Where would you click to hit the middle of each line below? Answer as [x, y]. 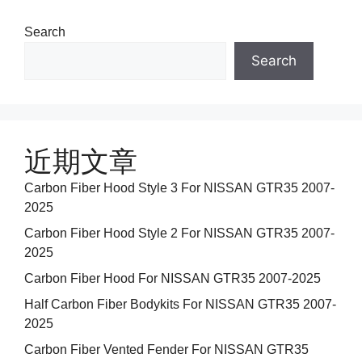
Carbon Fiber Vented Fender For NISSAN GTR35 [166, 349]
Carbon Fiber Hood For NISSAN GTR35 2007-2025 [173, 278]
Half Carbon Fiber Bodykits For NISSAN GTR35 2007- [180, 304]
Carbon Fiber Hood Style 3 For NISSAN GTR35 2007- [179, 187]
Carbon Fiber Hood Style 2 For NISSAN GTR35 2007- [179, 233]
